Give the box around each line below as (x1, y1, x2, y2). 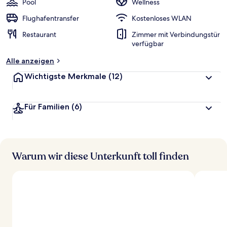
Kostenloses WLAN (132, 14, 192, 23)
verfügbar (132, 39, 164, 48)
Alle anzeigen (6, 56, 54, 65)
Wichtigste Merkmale (24, 71, 106, 81)
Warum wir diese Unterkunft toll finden (12, 149, 189, 163)
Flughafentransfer (22, 14, 79, 23)
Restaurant (22, 30, 56, 39)
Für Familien (24, 102, 69, 111)
